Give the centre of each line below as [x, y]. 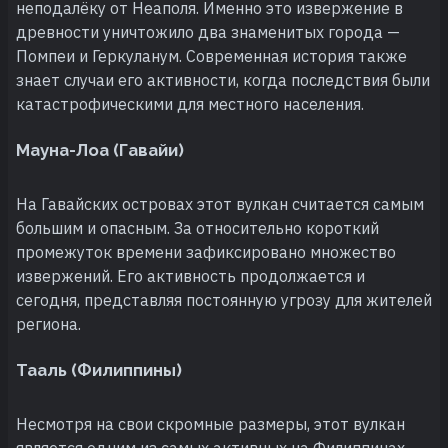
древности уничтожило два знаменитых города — [208, 31]
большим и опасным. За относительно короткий [197, 227]
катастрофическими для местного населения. [190, 103]
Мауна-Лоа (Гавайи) [100, 149]
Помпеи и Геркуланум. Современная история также [211, 55]
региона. [48, 323]
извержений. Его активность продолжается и [190, 275]
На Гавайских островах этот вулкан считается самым [220, 203]
